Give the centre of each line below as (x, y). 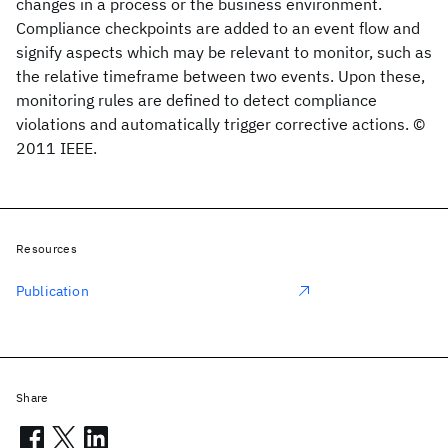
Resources (46, 248)
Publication (52, 291)
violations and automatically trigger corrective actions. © (220, 124)
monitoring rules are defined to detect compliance (196, 100)
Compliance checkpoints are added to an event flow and (218, 28)
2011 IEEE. (56, 148)
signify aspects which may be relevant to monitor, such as (224, 52)
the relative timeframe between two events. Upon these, (220, 76)
